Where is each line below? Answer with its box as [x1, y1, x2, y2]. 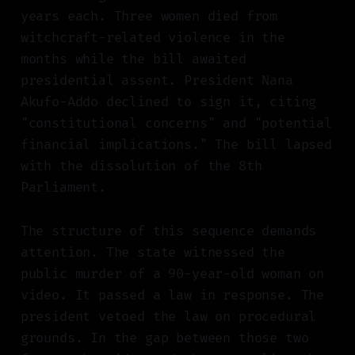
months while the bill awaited [20, 51, 246, 68]
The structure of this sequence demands [20, 223, 317, 240]
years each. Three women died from [20, 8, 278, 25]
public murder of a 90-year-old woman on [20, 265, 325, 283]
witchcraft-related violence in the [20, 29, 285, 47]
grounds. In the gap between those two [20, 330, 309, 347]
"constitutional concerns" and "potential [20, 115, 332, 132]
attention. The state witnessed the [20, 244, 285, 261]
